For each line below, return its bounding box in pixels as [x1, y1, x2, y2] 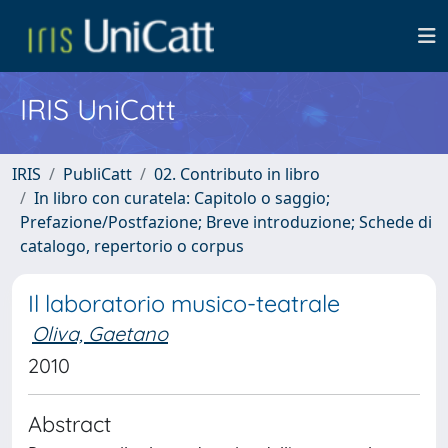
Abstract [28, 410, 111, 437]
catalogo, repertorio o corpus [20, 235, 244, 257]
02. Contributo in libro [154, 163, 320, 185]
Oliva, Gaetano [32, 321, 168, 346]
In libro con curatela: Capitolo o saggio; [34, 187, 330, 209]
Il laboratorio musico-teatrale [28, 289, 340, 318]
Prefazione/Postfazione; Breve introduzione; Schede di [20, 211, 432, 233]
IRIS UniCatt [20, 91, 176, 127]
